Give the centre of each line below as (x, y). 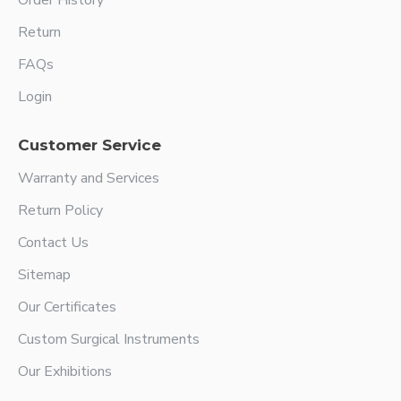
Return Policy (60, 210)
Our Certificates (67, 307)
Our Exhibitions (65, 371)
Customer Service (90, 145)
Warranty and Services (89, 178)
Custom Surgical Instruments (109, 339)
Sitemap (44, 275)
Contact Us (53, 243)
